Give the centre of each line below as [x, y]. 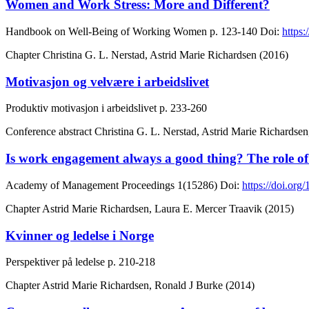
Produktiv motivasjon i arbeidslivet [81, 108]
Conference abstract [50, 132]
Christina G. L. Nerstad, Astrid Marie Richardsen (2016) [166, 54]
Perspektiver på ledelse [55, 262]
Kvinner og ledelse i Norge [80, 235]
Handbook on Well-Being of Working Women [106, 31]
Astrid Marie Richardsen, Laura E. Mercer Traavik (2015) [168, 208]
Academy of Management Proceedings [90, 185]
